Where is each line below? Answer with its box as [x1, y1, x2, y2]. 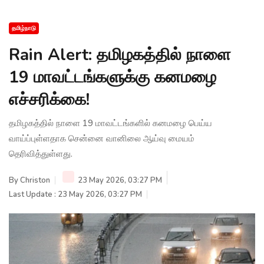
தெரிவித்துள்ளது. [9, 147, 72, 160]
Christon [20, 174, 50, 186]
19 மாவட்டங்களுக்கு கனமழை [9, 65, 216, 88]
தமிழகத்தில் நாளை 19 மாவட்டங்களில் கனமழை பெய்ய [9, 117, 212, 129]
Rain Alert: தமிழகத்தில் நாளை [9, 43, 231, 66]
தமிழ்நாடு [12, 24, 36, 32]
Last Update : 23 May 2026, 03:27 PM [9, 189, 142, 200]
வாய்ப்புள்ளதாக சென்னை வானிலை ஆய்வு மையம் [9, 132, 194, 144]
